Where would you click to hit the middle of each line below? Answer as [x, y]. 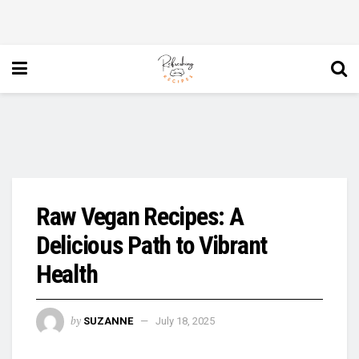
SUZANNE [108, 321]
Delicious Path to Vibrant [151, 245]
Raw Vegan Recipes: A [140, 216]
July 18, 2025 [185, 321]
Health [67, 274]
